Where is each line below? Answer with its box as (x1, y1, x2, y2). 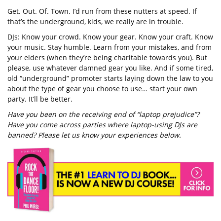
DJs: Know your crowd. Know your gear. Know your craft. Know (7, 32, 213, 41)
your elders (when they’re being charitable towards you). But (7, 53, 207, 62)
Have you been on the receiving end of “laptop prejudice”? (7, 110, 199, 119)
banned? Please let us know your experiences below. (7, 130, 181, 140)
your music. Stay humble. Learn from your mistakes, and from (7, 42, 212, 52)
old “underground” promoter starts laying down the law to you (7, 74, 213, 83)
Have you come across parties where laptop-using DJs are (7, 120, 197, 129)
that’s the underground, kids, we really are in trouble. (7, 17, 184, 26)
